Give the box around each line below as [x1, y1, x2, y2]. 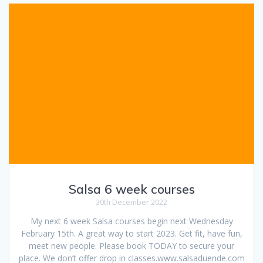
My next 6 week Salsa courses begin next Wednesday [30, 215, 233, 227]
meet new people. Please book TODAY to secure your [29, 240, 234, 251]
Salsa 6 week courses [68, 181, 195, 197]
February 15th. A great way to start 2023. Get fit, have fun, [21, 227, 242, 239]
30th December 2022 [96, 197, 167, 207]
